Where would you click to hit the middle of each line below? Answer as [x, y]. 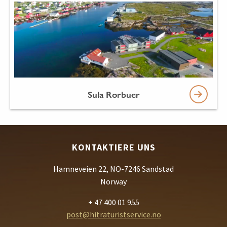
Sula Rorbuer [113, 94]
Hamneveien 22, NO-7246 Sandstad [113, 168]
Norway [113, 181]
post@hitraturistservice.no [113, 214]
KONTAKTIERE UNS [113, 147]
